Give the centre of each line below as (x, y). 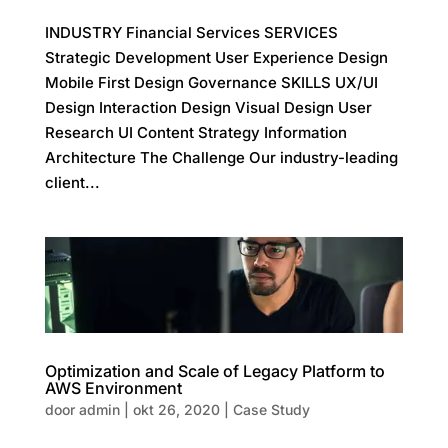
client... (72, 182)
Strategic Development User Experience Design (216, 57)
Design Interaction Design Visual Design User (208, 107)
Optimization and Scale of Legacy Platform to (214, 371)
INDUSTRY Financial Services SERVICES (191, 32)
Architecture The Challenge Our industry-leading (221, 157)
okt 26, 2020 (176, 410)
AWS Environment (113, 388)
